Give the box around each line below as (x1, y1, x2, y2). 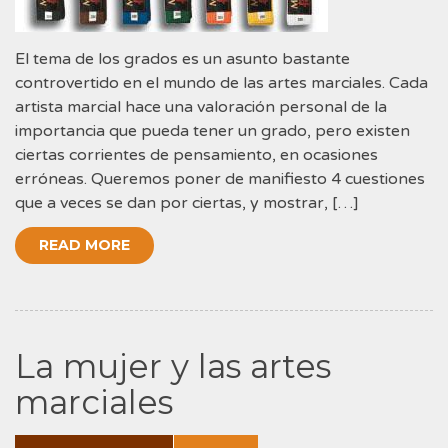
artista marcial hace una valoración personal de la (15, 97, 387, 118)
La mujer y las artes (15, 346, 331, 387)
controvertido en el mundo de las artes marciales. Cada (15, 73, 428, 94)
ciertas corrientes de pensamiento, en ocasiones (15, 145, 378, 166)
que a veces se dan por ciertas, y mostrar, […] (15, 193, 359, 214)
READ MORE (39, 236, 130, 255)
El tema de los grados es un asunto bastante (15, 49, 350, 70)
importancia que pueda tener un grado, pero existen (15, 121, 410, 142)
